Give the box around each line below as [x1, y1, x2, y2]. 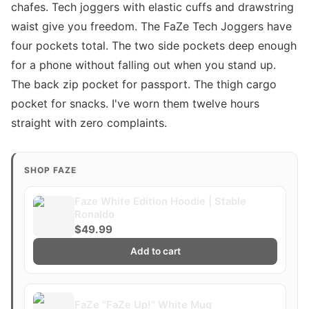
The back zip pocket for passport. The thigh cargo [11, 77, 277, 91]
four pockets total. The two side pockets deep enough [11, 39, 297, 52]
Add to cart [130, 246, 181, 257]
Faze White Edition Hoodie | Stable [74, 195, 246, 208]
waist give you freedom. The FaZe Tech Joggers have [11, 19, 292, 33]
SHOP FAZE [24, 165, 77, 175]
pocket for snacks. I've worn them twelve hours [11, 97, 259, 110]
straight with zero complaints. [11, 116, 167, 130]
